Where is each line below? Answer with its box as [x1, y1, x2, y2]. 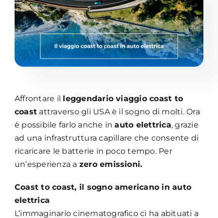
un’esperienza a [14, 159, 79, 169]
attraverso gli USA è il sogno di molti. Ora [37, 107, 200, 116]
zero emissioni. [79, 159, 143, 169]
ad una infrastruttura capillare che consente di [14, 133, 199, 143]
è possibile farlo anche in [14, 120, 115, 129]
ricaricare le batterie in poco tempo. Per [14, 146, 172, 156]
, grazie [171, 120, 199, 129]
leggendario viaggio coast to [63, 93, 183, 103]
